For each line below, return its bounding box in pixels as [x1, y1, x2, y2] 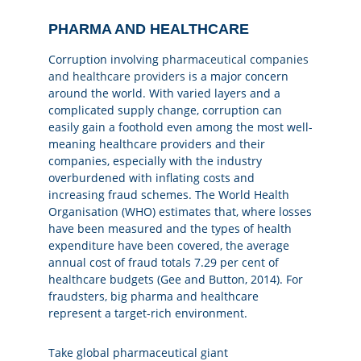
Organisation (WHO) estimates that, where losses [48, 204, 312, 220]
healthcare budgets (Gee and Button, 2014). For [48, 272, 303, 288]
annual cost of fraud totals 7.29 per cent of [48, 255, 279, 271]
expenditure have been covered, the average [48, 238, 289, 254]
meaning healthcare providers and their [48, 136, 265, 152]
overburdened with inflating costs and [48, 170, 255, 186]
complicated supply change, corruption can [48, 102, 282, 118]
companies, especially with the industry [48, 153, 262, 169]
